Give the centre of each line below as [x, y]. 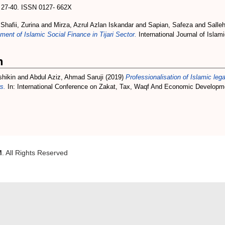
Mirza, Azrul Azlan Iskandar [94, 25]
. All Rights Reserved [35, 153]
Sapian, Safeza [171, 25]
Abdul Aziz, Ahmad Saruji [67, 77]
